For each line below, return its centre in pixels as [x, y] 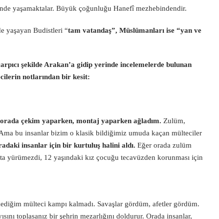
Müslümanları [142, 30]
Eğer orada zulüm [164, 145]
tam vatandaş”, [93, 30]
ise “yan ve [184, 30]
